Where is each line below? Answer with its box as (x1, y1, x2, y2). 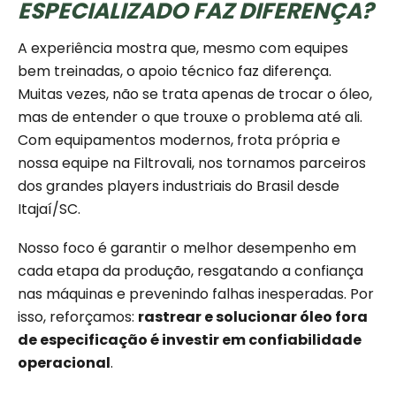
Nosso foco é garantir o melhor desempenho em (18, 238, 356, 259)
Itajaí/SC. (18, 199, 80, 220)
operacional (18, 353, 110, 374)
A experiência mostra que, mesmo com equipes (18, 38, 348, 59)
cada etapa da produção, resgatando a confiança (18, 261, 363, 282)
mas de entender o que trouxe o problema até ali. (18, 107, 362, 128)
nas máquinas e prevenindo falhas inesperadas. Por (18, 284, 374, 305)
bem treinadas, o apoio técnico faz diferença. (18, 61, 331, 82)
